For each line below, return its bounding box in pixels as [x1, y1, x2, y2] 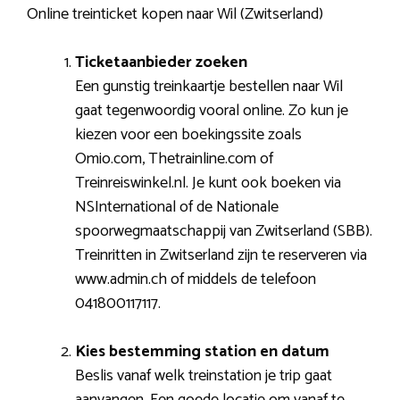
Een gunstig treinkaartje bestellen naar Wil [75, 72, 343, 100]
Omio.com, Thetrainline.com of [75, 145, 273, 172]
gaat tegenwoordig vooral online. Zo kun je [75, 96, 348, 124]
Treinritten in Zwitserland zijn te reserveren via [75, 241, 367, 269]
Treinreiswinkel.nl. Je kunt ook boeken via [75, 169, 341, 196]
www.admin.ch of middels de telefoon [75, 265, 316, 293]
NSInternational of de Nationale [75, 193, 279, 221]
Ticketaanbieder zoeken [75, 48, 247, 76]
